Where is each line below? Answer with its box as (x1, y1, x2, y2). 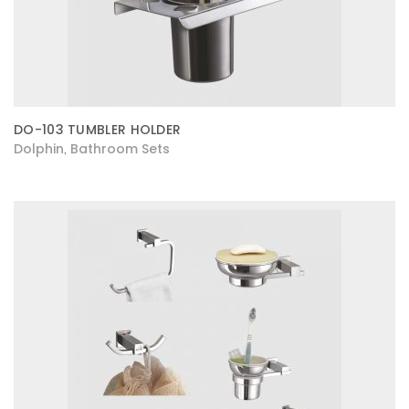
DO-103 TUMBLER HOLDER (14, 121, 182, 139)
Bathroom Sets (70, 140, 170, 158)
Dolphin (14, 140, 64, 158)
